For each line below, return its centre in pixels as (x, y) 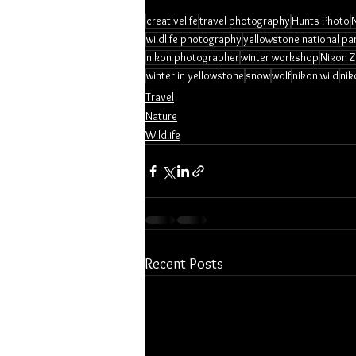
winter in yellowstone (195, 75)
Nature (161, 116)
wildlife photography (194, 39)
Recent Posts (184, 264)
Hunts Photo (321, 21)
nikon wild (315, 75)
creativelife (172, 21)
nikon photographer (193, 57)
